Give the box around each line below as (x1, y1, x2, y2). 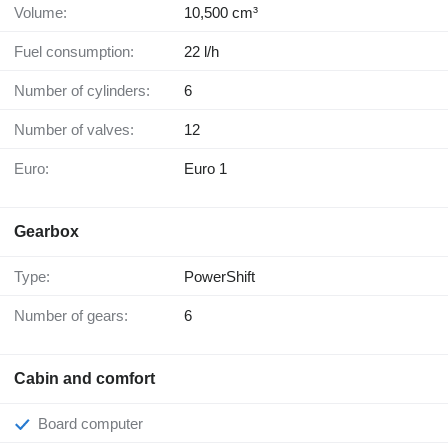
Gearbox (14, 223, 79, 241)
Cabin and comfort (14, 370, 155, 388)
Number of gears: (25, 307, 128, 325)
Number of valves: (25, 121, 134, 139)
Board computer (48, 415, 143, 433)
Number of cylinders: (25, 82, 150, 100)
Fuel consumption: (23, 43, 134, 61)
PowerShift (184, 268, 255, 286)
